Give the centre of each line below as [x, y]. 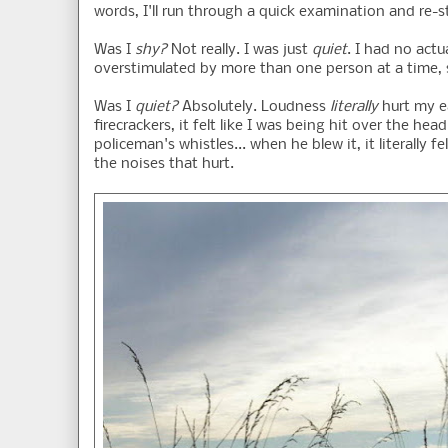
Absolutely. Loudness [254, 107]
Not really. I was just [239, 50]
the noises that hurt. [164, 164]
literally [354, 107]
